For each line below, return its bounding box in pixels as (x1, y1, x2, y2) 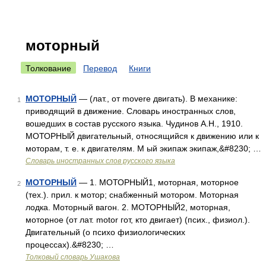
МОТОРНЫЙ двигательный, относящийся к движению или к (26, 131, 259, 141)
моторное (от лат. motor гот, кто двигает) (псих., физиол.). (26, 215, 250, 224)
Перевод (83, 64, 117, 73)
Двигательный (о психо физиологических (26, 227, 185, 237)
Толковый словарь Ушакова (26, 253, 120, 261)
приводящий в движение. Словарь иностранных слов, (26, 106, 236, 116)
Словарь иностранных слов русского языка (26, 157, 175, 165)
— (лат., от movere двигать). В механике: (77, 94, 237, 103)
